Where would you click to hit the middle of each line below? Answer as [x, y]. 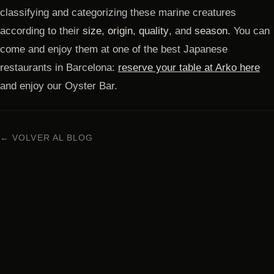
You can [250, 31]
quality [154, 31]
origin [120, 31]
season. [213, 31]
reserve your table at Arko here [189, 67]
